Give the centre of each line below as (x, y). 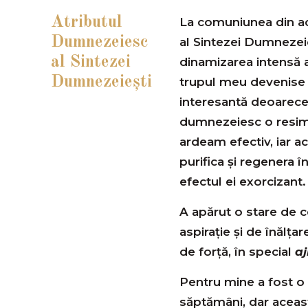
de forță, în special (237, 252)
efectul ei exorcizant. (242, 182)
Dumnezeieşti (101, 82)
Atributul (87, 23)
